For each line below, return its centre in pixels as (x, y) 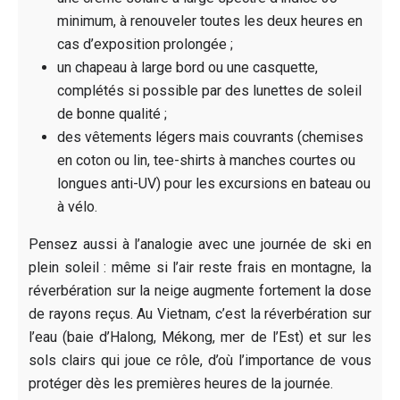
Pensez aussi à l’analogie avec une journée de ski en (200, 244)
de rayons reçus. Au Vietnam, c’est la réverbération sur (200, 313)
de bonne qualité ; (112, 113)
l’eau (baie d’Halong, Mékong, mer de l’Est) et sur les (200, 337)
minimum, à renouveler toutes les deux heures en (210, 21)
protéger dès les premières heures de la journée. (181, 383)
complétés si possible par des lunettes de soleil (209, 90)
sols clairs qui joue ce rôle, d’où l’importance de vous (200, 360)
